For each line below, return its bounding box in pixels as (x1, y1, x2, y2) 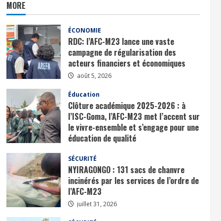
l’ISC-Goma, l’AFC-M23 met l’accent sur (68, 110, 200, 122)
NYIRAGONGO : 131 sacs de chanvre (68, 163, 184, 176)
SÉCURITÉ (68, 154, 97, 163)
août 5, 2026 (75, 71, 111, 80)
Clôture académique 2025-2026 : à (68, 99, 185, 111)
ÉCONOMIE (68, 26, 101, 35)
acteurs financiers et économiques (68, 57, 185, 69)
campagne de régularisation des (68, 46, 176, 58)
